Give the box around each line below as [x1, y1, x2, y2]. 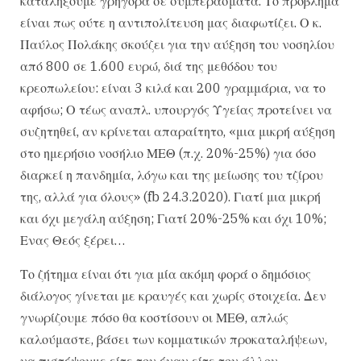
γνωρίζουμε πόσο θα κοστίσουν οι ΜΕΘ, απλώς [20, 309, 288, 326]
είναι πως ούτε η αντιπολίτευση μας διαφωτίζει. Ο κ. [20, 15, 322, 31]
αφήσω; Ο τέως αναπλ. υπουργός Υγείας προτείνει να [20, 102, 332, 118]
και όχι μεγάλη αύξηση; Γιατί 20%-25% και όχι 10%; [20, 210, 326, 227]
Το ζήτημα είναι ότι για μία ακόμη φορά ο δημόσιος [20, 265, 311, 282]
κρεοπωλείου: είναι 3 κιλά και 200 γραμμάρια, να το [20, 80, 326, 97]
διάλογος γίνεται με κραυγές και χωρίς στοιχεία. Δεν [20, 287, 326, 304]
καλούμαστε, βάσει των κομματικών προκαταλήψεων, [20, 330, 327, 347]
